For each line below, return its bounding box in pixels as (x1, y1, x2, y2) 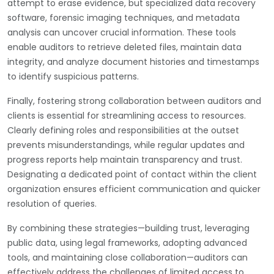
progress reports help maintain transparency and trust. (7, 153, 242, 166)
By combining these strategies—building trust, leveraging (7, 221, 250, 234)
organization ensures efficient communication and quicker (7, 182, 261, 195)
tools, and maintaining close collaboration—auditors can (7, 251, 248, 264)
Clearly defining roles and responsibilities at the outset (7, 124, 239, 136)
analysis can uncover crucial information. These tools (7, 26, 236, 39)
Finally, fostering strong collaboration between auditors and (7, 94, 261, 107)
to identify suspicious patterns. (7, 70, 139, 83)
